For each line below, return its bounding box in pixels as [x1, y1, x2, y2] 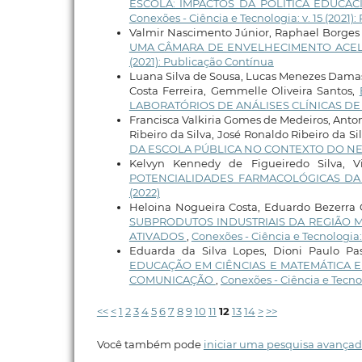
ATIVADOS [128, 229, 187, 243]
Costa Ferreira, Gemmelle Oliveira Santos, [128, 84, 360, 98]
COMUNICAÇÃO [128, 273, 216, 287]
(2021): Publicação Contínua [128, 55, 274, 69]
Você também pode [96, 338, 204, 351]
